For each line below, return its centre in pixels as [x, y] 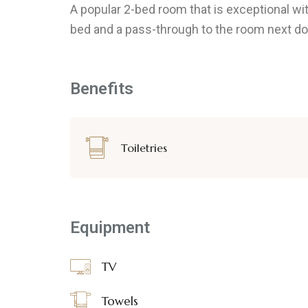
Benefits [102, 89]
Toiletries [144, 147]
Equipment [110, 228]
